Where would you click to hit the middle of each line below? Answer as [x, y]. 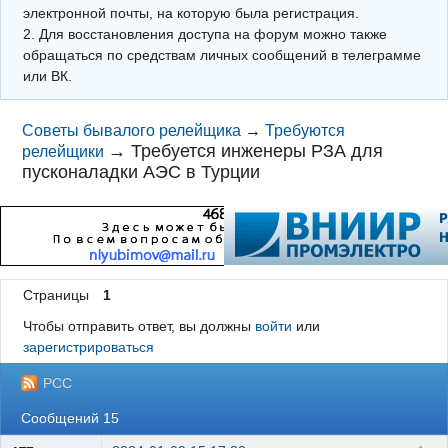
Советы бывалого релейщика [132, 130]
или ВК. [47, 75]
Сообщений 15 [70, 417]
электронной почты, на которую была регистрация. [190, 12]
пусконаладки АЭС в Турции [141, 172]
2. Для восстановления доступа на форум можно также [204, 33]
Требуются [305, 130]
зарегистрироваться [88, 347]
